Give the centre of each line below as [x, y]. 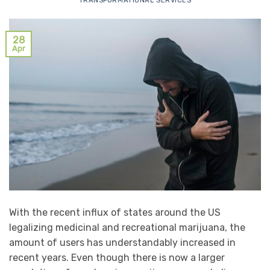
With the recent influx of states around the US [115, 213]
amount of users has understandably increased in [122, 243]
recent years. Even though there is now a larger [117, 258]
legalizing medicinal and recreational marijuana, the [127, 228]
